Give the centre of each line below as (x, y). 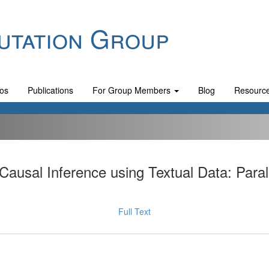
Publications (50, 90)
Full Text (134, 211)
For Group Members (133, 90)
